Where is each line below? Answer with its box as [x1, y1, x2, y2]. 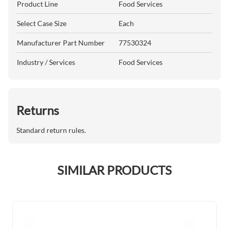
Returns [16, 103, 59, 118]
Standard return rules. [16, 126, 86, 134]
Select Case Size [17, 19, 66, 28]
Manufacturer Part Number [17, 38, 105, 47]
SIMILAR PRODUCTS [57, 163, 172, 177]
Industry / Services [17, 58, 75, 66]
